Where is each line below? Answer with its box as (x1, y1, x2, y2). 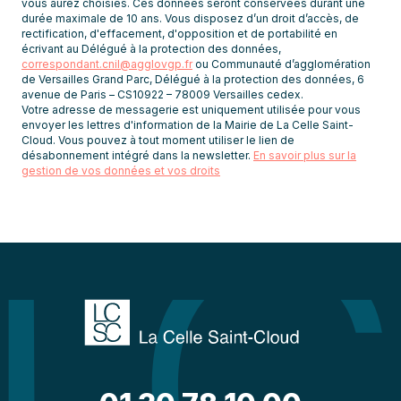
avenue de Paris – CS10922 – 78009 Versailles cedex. (21, 88, 303, 101)
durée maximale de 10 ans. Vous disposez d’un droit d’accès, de (21, 12, 359, 25)
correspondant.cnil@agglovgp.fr (21, 57, 192, 71)
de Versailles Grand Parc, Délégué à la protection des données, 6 (21, 73, 364, 86)
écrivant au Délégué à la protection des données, (21, 42, 281, 55)
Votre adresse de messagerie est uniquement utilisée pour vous (21, 103, 361, 116)
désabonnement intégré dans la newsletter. (21, 149, 253, 162)
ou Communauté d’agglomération (192, 57, 371, 71)
